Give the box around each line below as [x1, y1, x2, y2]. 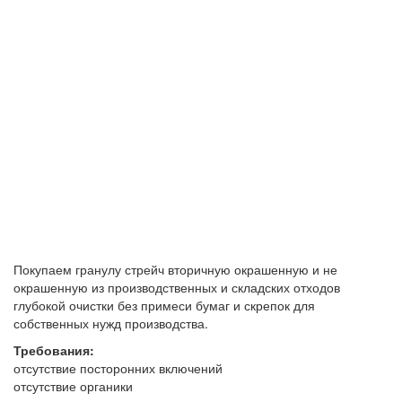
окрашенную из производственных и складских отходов [13, 277, 340, 296]
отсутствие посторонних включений [13, 358, 223, 377]
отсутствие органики [13, 376, 133, 395]
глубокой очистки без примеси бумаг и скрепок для [13, 295, 315, 314]
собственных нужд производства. [13, 313, 208, 332]
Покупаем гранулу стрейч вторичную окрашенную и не [13, 259, 337, 278]
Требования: [13, 340, 94, 359]
